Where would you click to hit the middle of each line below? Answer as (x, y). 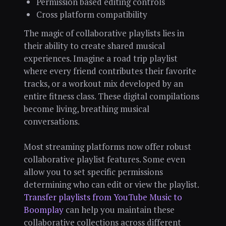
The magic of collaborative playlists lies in (104, 33)
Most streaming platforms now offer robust (107, 147)
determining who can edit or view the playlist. (111, 184)
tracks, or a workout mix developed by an (103, 84)
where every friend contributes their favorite (110, 71)
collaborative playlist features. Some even (104, 159)
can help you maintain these (119, 210)
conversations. (51, 122)
